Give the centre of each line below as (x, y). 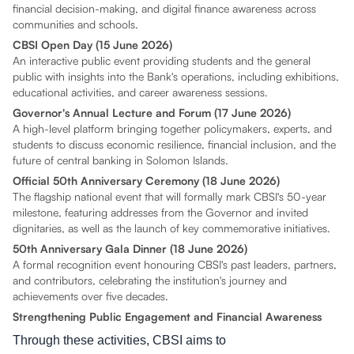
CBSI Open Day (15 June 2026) (92, 44)
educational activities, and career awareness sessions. (140, 92)
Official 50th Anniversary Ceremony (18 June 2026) (146, 180)
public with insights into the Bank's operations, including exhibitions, (176, 76)
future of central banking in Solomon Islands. (121, 160)
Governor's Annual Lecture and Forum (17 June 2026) (152, 112)
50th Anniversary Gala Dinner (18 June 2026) (130, 248)
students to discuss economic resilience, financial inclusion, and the (174, 144)
